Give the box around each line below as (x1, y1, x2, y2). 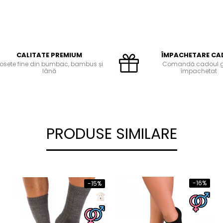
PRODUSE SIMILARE (46, 123, 177, 145)
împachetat (180, 67, 217, 76)
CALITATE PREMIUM (16, 50, 82, 60)
